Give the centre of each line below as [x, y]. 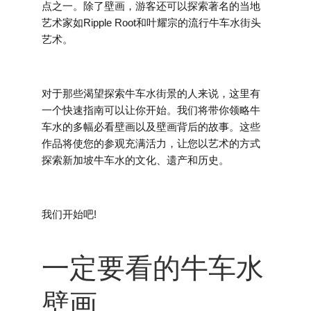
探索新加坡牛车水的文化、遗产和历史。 [135, 160]
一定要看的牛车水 [153, 268]
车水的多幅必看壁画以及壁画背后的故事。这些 [151, 127]
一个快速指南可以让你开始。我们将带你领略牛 [151, 110]
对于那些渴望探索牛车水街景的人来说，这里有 [151, 93]
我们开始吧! [69, 214]
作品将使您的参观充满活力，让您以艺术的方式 [151, 143]
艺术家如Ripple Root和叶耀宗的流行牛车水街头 [151, 23]
